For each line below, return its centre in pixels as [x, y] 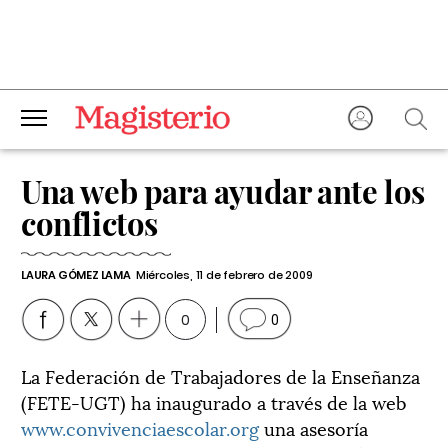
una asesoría [313, 427]
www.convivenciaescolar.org [140, 427]
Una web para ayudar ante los [223, 191]
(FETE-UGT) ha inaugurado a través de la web [213, 401]
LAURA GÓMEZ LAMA [76, 275]
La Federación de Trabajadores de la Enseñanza [220, 375]
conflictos [89, 223]
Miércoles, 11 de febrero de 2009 [224, 275]
